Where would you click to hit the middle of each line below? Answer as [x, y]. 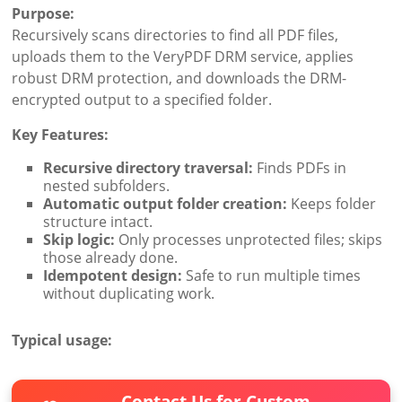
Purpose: [44, 14]
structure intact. [98, 222]
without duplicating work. [129, 294]
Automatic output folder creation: [166, 204]
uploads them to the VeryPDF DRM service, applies [183, 57]
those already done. [111, 258]
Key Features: [61, 135]
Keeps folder [332, 204]
